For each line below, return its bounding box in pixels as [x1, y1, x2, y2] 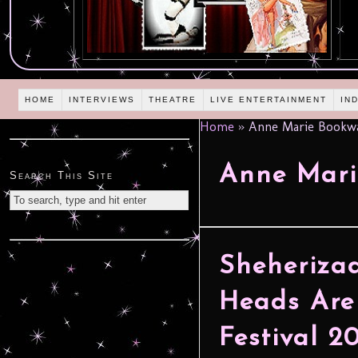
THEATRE [149, 94, 197, 104]
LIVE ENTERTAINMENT [210, 94, 328, 104]
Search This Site [10, 169, 113, 182]
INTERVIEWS [69, 94, 136, 104]
